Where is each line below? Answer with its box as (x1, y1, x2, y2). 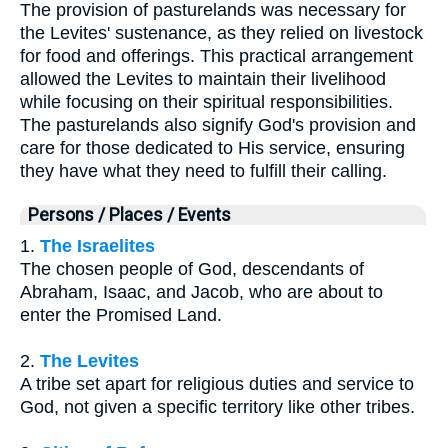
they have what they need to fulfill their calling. (20, 161, 387, 182)
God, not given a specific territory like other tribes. (20, 397, 415, 418)
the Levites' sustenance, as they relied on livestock (20, 23, 423, 44)
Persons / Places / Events (28, 205, 231, 226)
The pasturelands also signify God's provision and (20, 115, 416, 136)
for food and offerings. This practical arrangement (20, 46, 413, 67)
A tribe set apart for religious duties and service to (20, 374, 414, 395)
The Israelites (40, 236, 155, 257)
